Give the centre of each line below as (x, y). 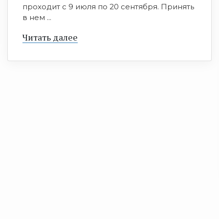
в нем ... (37, 18)
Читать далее (50, 37)
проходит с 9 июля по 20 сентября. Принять (108, 7)
